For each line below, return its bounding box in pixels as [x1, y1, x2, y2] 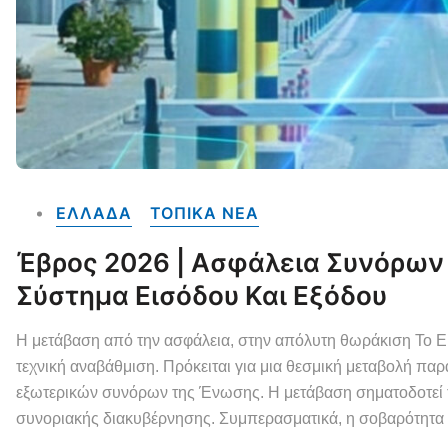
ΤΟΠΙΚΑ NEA [150, 202, 260, 223]
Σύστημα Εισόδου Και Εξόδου [16, 279, 387, 311]
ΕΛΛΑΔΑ [55, 202, 132, 223]
